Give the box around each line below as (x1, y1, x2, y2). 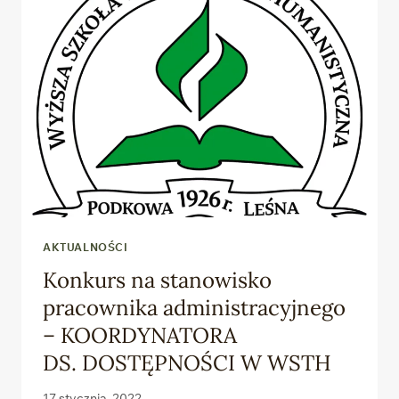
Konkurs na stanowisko (43, 265, 272, 294)
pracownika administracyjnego (43, 293, 346, 322)
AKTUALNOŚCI (43, 240, 128, 254)
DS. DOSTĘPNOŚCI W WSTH (43, 348, 331, 377)
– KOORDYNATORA (43, 321, 237, 349)
